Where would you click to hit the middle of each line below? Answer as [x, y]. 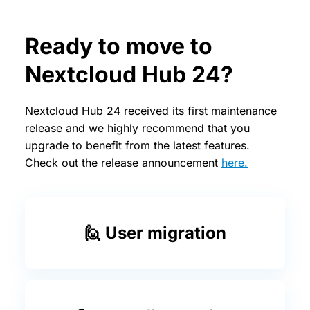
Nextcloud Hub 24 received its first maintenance [151, 110]
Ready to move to [119, 46]
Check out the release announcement [123, 162]
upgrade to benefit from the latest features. [137, 145]
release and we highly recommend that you [137, 128]
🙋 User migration [155, 232]
